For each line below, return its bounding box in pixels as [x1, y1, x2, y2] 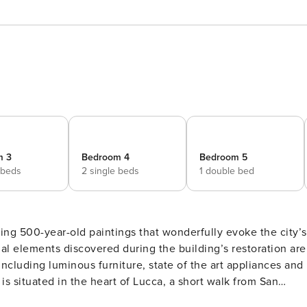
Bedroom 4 [82, 151, 130, 163]
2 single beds [82, 165, 139, 177]
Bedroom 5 [199, 151, 247, 163]
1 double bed [199, 165, 254, 177]
